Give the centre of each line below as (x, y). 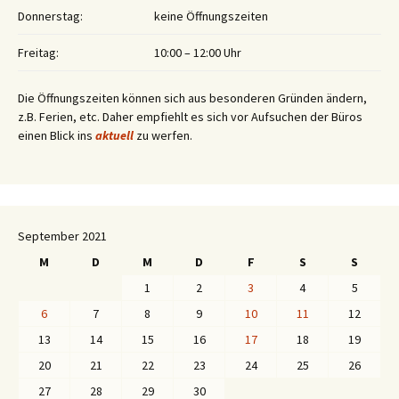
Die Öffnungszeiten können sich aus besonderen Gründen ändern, (192, 98)
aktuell (116, 136)
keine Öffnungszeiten (211, 16)
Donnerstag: (50, 16)
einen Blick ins (57, 136)
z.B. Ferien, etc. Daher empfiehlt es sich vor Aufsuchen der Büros (190, 117)
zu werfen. (164, 136)
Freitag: (38, 53)
